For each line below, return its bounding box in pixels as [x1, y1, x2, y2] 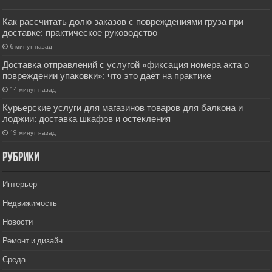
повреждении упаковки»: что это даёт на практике [2, 70, 212, 82]
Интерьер [2, 180, 38, 189]
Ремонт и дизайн [2, 236, 63, 246]
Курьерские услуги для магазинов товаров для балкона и [2, 103, 243, 114]
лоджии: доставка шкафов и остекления [2, 114, 171, 125]
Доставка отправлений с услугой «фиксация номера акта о [2, 59, 250, 71]
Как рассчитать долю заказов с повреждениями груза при [2, 16, 244, 28]
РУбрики [2, 151, 40, 166]
